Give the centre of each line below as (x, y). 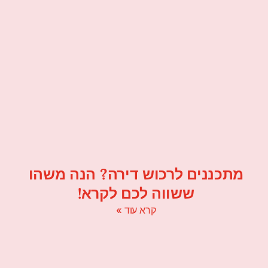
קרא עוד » (136, 210)
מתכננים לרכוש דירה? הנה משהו (136, 174)
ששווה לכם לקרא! (136, 194)
